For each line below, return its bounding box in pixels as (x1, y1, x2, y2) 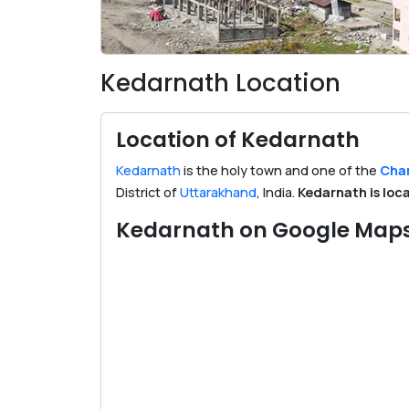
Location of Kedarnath (116, 125, 360, 154)
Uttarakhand (180, 184, 257, 201)
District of (116, 184, 180, 201)
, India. (257, 184, 298, 201)
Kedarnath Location (100, 67, 341, 100)
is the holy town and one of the (181, 162, 380, 179)
